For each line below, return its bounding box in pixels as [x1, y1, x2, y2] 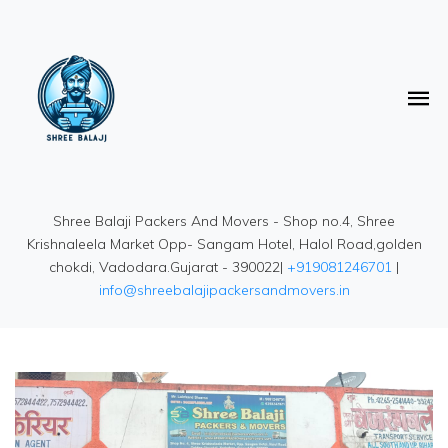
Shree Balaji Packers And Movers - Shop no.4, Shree [53, 212, 395, 230]
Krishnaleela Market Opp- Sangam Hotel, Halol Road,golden [26, 235, 422, 253]
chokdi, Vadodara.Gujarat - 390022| [49, 258, 287, 276]
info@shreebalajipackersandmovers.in [98, 281, 350, 299]
